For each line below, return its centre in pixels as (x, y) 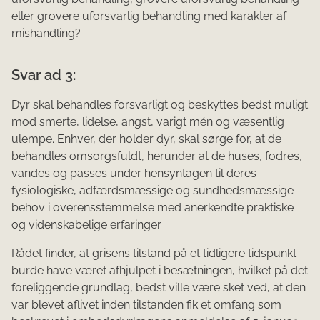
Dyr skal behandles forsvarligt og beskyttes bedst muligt (160, 105)
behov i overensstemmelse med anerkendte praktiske (152, 208)
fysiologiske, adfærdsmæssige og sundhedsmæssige (152, 191)
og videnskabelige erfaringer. (87, 225)
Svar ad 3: (44, 75)
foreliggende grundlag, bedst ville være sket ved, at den (159, 288)
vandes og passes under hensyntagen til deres (134, 174)
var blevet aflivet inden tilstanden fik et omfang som (146, 305)
